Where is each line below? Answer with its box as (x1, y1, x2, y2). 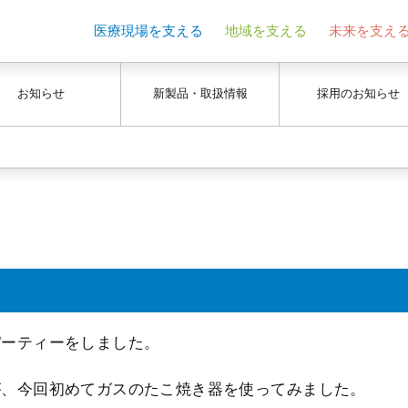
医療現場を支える (93, 23, 203, 38)
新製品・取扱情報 (152, 87, 248, 100)
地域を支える (224, 23, 307, 38)
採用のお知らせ (317, 87, 401, 100)
